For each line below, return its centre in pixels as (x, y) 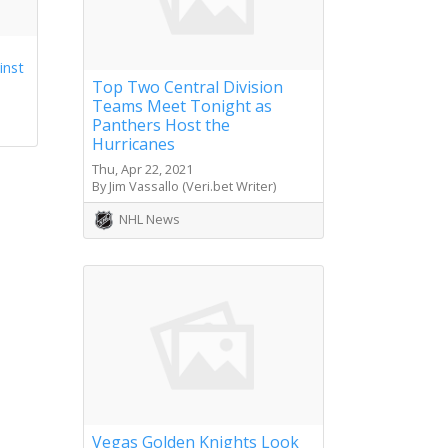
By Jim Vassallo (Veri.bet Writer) (184, 185)
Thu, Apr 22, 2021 (142, 168)
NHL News (149, 218)
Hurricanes (133, 143)
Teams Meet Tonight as (182, 105)
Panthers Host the (161, 124)
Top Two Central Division (187, 86)
